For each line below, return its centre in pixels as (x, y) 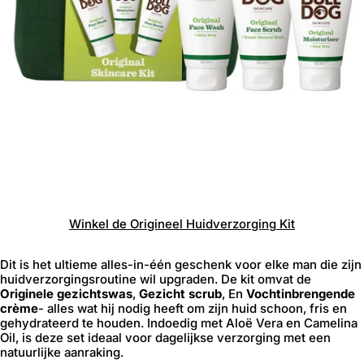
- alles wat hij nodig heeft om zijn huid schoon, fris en (193, 308)
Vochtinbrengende (301, 294)
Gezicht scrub (180, 294)
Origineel (155, 224)
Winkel (89, 224)
